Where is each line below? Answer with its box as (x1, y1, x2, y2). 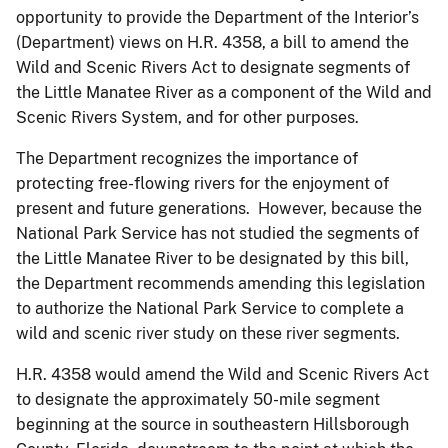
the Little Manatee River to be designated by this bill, (16, 248, 409, 268)
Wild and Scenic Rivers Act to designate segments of (16, 57, 410, 77)
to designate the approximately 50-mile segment (16, 389, 380, 409)
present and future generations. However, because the (16, 198, 422, 218)
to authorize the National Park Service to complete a (16, 298, 404, 318)
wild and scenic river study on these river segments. (16, 323, 400, 343)
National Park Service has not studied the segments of (16, 223, 419, 243)
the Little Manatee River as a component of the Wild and (16, 82, 432, 102)
